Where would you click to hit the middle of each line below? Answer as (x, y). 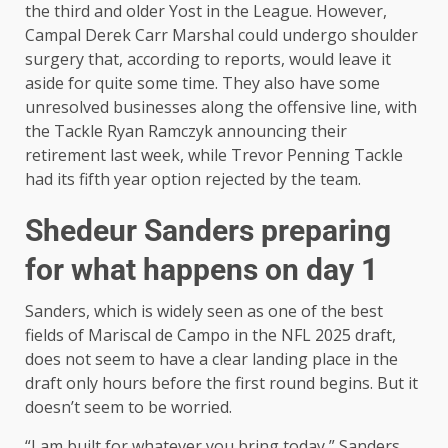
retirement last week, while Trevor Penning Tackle (214, 155)
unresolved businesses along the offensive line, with (221, 107)
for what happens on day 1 (201, 270)
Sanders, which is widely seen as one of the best (204, 311)
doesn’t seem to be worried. (128, 407)
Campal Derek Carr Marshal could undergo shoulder (221, 35)
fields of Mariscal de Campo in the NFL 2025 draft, (210, 335)
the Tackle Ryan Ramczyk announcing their (186, 131)
